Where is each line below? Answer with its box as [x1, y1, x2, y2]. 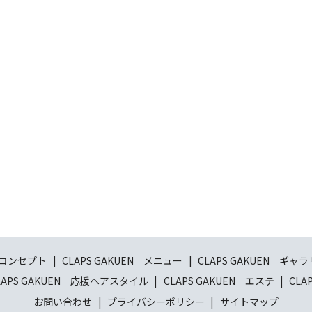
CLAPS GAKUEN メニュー [62, 253, 183, 267]
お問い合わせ [33, 294, 93, 309]
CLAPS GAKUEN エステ [163, 274, 274, 288]
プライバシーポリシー [107, 294, 205, 309]
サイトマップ [219, 294, 279, 309]
